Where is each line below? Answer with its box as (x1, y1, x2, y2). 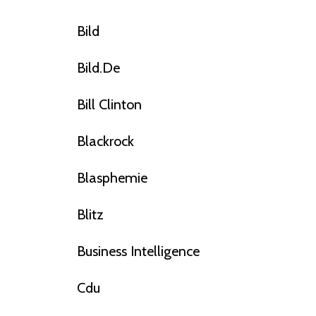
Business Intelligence (76, 243, 200, 260)
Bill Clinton (76, 96, 142, 114)
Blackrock (76, 133, 134, 150)
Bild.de (76, 59, 120, 77)
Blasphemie (76, 169, 147, 187)
